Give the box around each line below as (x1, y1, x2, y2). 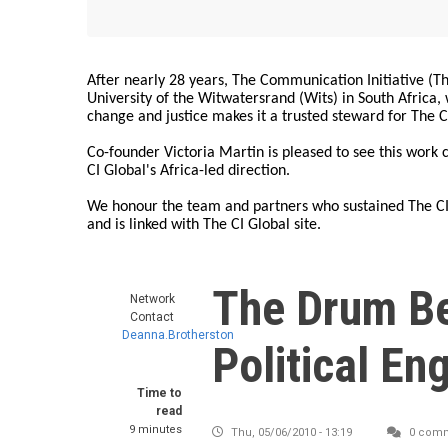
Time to (137, 386, 182, 400)
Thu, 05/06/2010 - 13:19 (231, 426, 352, 439)
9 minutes (129, 423, 182, 436)
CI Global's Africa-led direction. (87, 163, 290, 179)
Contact (130, 310, 174, 324)
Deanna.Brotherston (122, 328, 234, 342)
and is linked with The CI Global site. (87, 217, 321, 233)
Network (129, 292, 175, 306)
